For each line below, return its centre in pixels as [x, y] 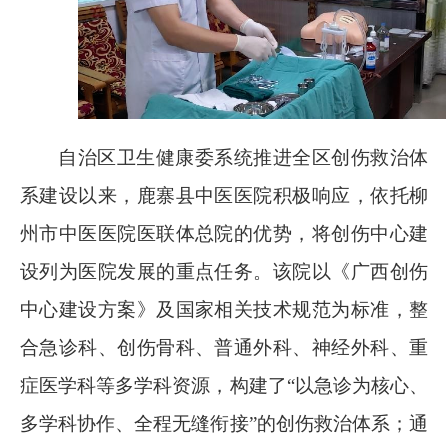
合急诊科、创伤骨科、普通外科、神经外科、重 [224, 347]
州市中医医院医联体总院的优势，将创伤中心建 [224, 233]
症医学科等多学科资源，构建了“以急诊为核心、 [224, 385]
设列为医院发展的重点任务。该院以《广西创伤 [224, 271]
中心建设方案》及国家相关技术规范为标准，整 [224, 309]
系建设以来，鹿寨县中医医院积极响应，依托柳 [224, 195]
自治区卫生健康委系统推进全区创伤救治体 [243, 157]
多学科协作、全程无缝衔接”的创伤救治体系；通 [224, 423]
